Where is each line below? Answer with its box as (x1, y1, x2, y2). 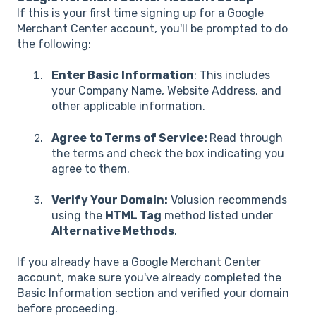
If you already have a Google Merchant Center (17, 255, 261, 269)
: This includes (194, 68, 270, 83)
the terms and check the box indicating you (51, 146, 284, 160)
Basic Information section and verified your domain (17, 286, 289, 300)
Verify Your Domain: (51, 193, 168, 207)
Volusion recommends (168, 193, 287, 207)
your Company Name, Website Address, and (51, 84, 281, 98)
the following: (17, 37, 91, 51)
